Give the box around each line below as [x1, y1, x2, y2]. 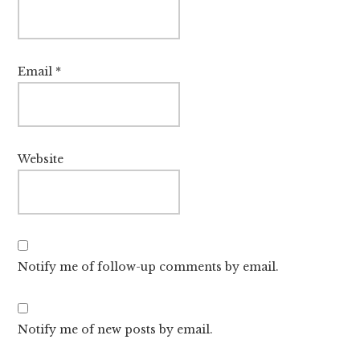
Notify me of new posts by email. [18, 321, 214, 337]
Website [18, 151, 64, 166]
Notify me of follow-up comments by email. [18, 259, 280, 274]
